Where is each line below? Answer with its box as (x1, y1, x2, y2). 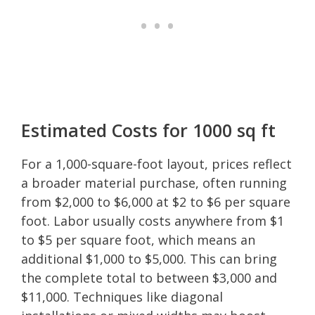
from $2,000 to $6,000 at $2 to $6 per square (21, 193, 290, 210)
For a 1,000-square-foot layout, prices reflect (21, 155, 292, 172)
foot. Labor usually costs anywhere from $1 (21, 212, 284, 229)
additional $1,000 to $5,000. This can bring (21, 250, 277, 267)
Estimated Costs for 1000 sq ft (21, 117, 276, 142)
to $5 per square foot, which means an (21, 231, 255, 248)
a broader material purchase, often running (21, 174, 287, 191)
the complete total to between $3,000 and (21, 269, 277, 286)
